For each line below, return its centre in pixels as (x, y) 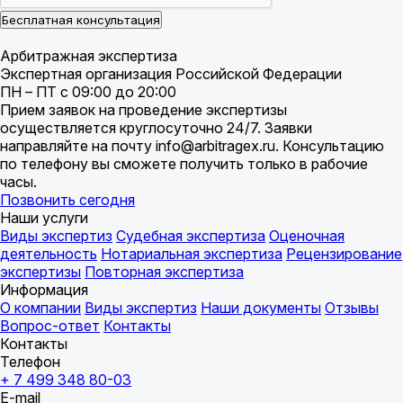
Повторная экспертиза (164, 272)
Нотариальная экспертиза (192, 254)
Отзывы (352, 308)
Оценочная (307, 236)
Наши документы (261, 308)
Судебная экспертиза (191, 236)
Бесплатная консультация (81, 20)
